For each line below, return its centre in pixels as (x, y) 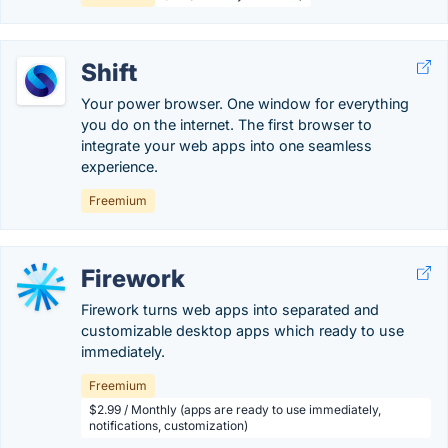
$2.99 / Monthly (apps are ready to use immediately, (235, 409)
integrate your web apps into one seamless (226, 145)
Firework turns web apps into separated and (230, 309)
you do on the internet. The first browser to (226, 124)
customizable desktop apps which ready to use (242, 330)
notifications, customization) (168, 425)
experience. (119, 166)
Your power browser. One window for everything (245, 103)
